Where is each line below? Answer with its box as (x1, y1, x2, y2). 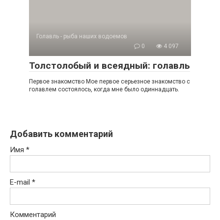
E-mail (10, 178, 32, 187)
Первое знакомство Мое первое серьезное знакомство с (29, 78, 190, 85)
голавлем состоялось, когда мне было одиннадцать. (29, 86, 179, 93)
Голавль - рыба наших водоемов (36, 33, 127, 40)
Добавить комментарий (10, 129, 113, 139)
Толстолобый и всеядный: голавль (29, 60, 190, 71)
